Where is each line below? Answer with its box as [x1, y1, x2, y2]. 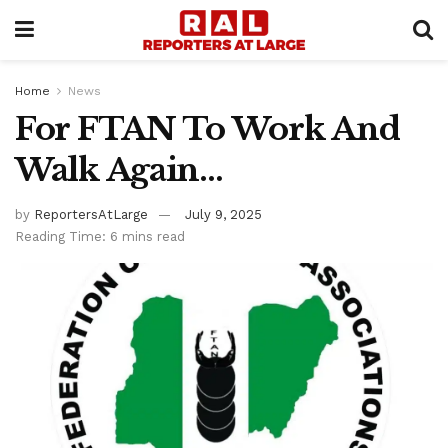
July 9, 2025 [185, 206, 262, 222]
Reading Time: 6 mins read [15, 228, 185, 244]
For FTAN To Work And [15, 109, 400, 149]
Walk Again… [15, 150, 223, 190]
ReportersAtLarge [34, 206, 148, 222]
